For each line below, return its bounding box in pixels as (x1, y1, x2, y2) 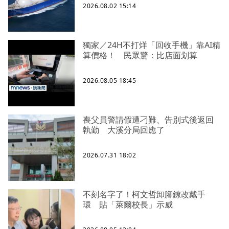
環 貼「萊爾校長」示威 (83, 199, 173, 211)
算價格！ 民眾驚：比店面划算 (83, 50, 197, 61)
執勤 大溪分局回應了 (83, 124, 165, 136)
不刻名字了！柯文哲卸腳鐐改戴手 (83, 189, 205, 200)
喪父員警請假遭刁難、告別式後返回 (83, 114, 214, 126)
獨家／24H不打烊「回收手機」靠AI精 (83, 39, 220, 51)
